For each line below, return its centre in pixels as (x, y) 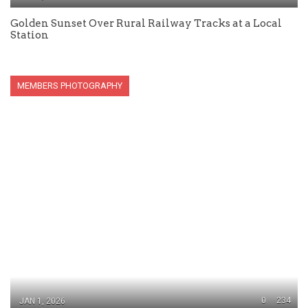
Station (30, 35)
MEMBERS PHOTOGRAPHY (70, 86)
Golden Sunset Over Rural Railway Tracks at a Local (146, 23)
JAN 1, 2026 (42, 301)
